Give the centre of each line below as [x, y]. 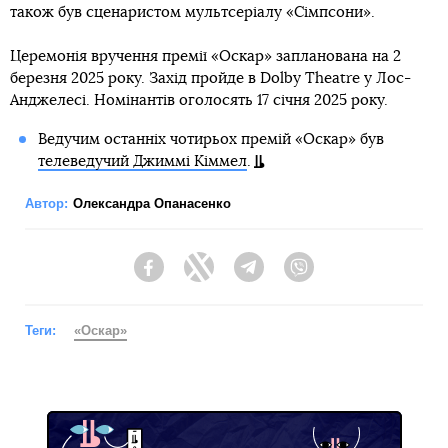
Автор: [46, 203]
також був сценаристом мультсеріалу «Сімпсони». [192, 12]
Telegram [293, 276]
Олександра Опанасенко [152, 203]
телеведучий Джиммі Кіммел [142, 161]
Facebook [195, 276]
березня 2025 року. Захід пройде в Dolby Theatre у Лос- [210, 78]
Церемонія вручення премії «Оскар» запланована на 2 [205, 56]
